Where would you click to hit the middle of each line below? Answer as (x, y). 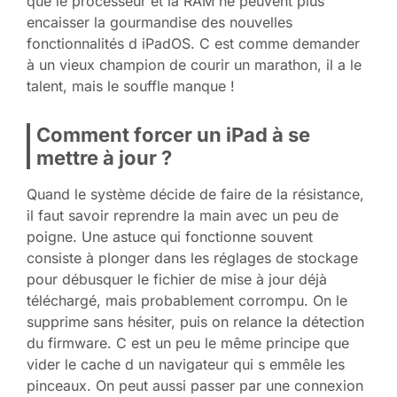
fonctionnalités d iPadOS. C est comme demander (193, 44)
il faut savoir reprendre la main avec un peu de (183, 216)
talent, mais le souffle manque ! (131, 86)
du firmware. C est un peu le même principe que (188, 343)
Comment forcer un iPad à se (173, 135)
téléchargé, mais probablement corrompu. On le (187, 301)
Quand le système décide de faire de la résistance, (195, 195)
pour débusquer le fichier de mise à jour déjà (177, 280)
